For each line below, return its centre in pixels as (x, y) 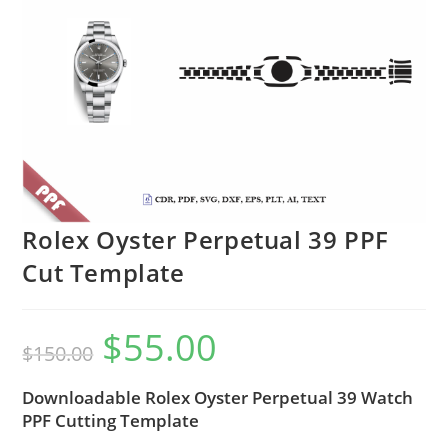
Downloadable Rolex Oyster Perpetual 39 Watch (218, 397)
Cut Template (103, 272)
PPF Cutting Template (111, 420)
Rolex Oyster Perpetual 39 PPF (205, 239)
